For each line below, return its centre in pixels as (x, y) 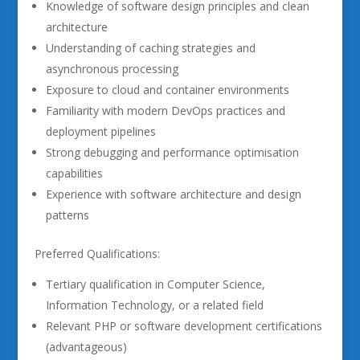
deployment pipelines (100, 131)
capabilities (74, 173)
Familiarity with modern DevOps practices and (165, 110)
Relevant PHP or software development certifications (184, 326)
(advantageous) (86, 347)
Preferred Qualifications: (97, 254)
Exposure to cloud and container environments (167, 90)
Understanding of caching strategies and (150, 48)
